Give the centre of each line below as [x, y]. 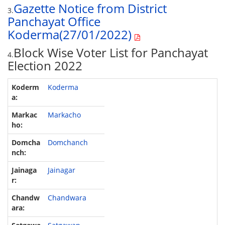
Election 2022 [45, 66]
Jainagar [61, 170]
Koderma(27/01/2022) [70, 35]
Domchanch [68, 143]
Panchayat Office [54, 22]
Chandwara [67, 198]
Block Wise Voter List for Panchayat [111, 53]
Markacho [64, 115]
